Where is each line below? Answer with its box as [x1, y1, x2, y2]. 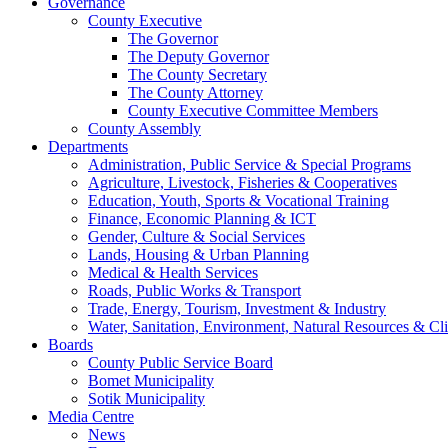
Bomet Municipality [88, 372, 214, 390]
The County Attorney [128, 84, 263, 102]
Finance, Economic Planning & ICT [88, 210, 316, 228]
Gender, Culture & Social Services [88, 228, 305, 246]
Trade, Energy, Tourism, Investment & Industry [88, 300, 386, 318]
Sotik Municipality [88, 390, 205, 408]
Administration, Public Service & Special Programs [88, 156, 411, 174]
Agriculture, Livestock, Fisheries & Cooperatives [88, 174, 397, 192]
